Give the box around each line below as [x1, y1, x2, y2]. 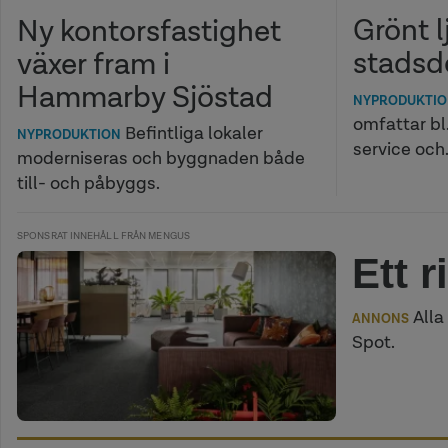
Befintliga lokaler [121, 120, 263, 145]
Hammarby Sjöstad [17, 76, 273, 116]
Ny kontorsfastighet [17, 10, 281, 50]
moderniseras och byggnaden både [17, 145, 305, 170]
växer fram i [17, 43, 170, 83]
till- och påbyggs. [17, 170, 160, 195]
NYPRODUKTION [17, 125, 121, 143]
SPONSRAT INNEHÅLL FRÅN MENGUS [17, 228, 190, 242]
